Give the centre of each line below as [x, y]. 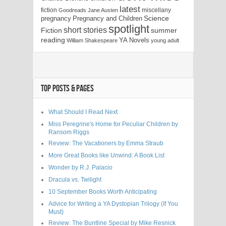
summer [164, 30]
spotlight [129, 29]
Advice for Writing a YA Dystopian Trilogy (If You [113, 204]
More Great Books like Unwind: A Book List [106, 155]
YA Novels [134, 40]
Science [156, 18]
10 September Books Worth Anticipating [103, 191]
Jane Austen [103, 10]
